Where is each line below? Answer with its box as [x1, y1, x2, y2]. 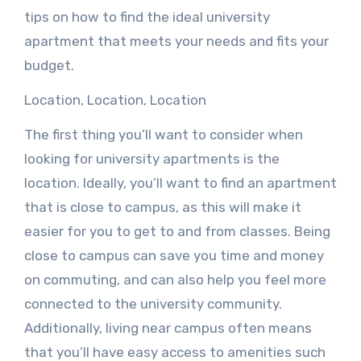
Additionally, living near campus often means [23, 320, 312, 336]
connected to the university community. [23, 296, 282, 312]
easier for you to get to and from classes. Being [23, 223, 330, 239]
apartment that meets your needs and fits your [23, 33, 329, 49]
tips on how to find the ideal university [23, 9, 270, 25]
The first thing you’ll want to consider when [23, 127, 303, 143]
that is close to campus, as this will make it [23, 199, 301, 215]
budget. [23, 57, 74, 73]
